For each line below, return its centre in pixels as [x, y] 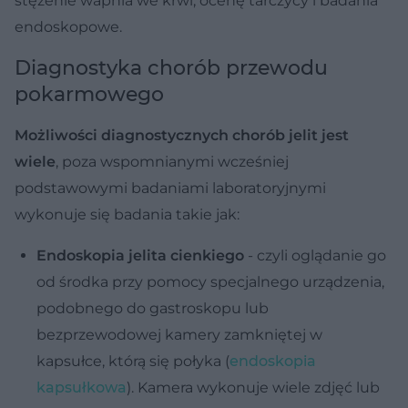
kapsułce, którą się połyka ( [133, 361]
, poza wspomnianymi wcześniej [172, 161]
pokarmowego [89, 94]
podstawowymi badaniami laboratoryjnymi [170, 188]
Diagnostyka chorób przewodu [171, 67]
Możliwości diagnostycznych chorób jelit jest [182, 135]
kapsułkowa [82, 387]
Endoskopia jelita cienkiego [140, 255]
